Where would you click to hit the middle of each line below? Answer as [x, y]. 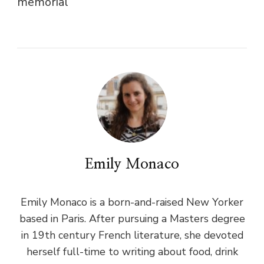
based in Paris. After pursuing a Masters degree [132, 218]
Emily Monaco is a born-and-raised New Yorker [132, 202]
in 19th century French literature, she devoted [132, 235]
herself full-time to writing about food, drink [132, 251]
